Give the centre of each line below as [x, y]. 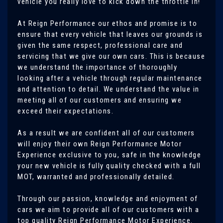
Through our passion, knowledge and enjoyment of [108, 199]
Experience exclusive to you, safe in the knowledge [109, 155]
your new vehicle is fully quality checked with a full [109, 166]
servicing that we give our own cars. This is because [111, 56]
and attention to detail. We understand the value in [109, 89]
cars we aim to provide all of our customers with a [108, 210]
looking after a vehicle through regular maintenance [110, 78]
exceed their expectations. [65, 111]
